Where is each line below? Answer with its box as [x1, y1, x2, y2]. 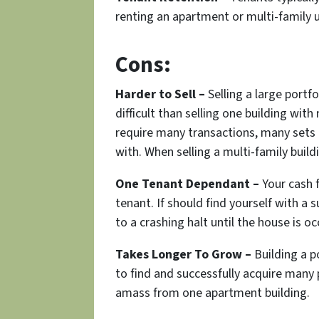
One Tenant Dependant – [115, 175, 259, 194]
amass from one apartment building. [115, 284, 310, 303]
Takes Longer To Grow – [115, 246, 251, 264]
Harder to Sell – [115, 85, 205, 104]
